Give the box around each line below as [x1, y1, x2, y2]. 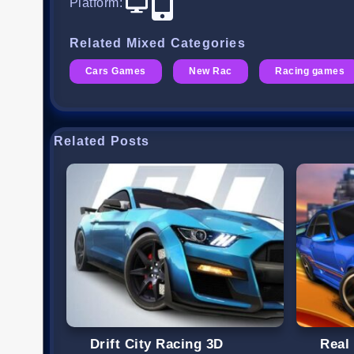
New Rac [189, 66, 232, 77]
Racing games [275, 66, 345, 77]
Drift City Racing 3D [90, 336, 224, 352]
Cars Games [85, 66, 146, 77]
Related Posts [54, 134, 150, 149]
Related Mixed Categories [70, 36, 246, 51]
